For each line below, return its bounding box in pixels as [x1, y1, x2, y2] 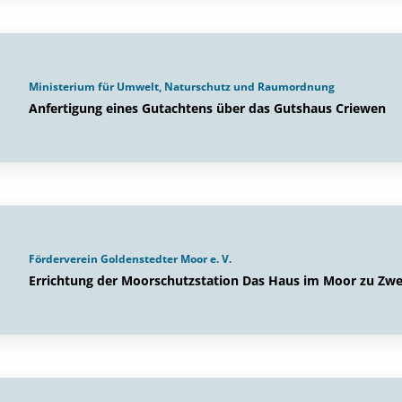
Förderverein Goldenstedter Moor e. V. [29, 251, 232, 267]
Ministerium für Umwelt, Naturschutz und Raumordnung [29, 79, 335, 94]
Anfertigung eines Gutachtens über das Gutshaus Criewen [29, 100, 386, 117]
